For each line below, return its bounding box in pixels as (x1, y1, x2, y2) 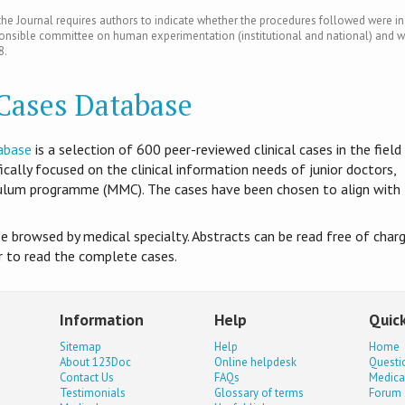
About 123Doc (60, 353, 132, 370)
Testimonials (60, 384, 127, 400)
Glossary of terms (214, 384, 305, 400)
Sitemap (60, 338, 102, 354)
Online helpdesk (214, 353, 297, 370)
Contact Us (60, 369, 115, 385)
